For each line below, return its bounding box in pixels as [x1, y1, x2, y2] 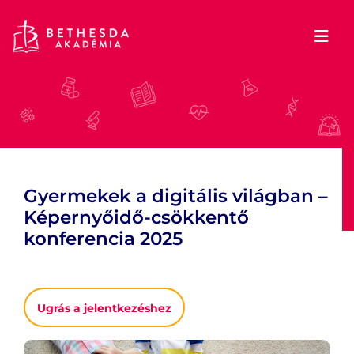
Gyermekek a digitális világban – [24, 185, 328, 207]
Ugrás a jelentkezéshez [37, 301, 171, 315]
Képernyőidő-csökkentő [24, 206, 249, 228]
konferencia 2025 [24, 228, 183, 250]
